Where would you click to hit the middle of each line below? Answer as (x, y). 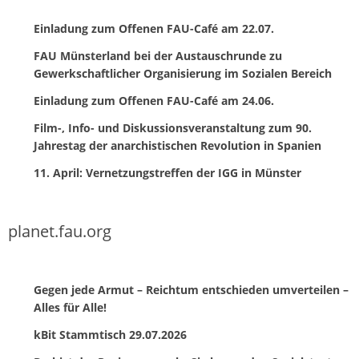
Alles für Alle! (70, 308)
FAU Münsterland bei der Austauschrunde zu (158, 56)
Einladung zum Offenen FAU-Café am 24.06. (154, 101)
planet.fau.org (60, 232)
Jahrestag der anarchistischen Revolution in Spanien (177, 146)
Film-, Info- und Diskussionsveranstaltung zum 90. (173, 128)
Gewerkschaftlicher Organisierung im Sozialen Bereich (183, 74)
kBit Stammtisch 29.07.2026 (110, 335)
